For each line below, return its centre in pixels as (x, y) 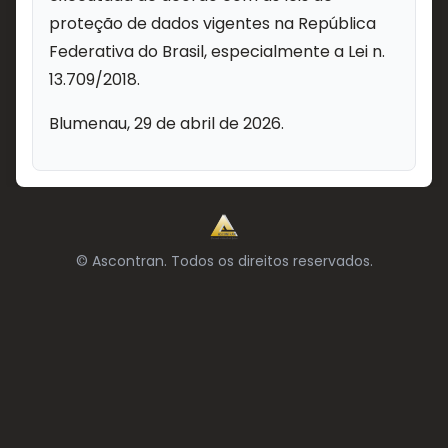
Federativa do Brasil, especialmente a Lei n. (217, 51)
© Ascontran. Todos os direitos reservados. (224, 261)
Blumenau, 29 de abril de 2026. (166, 123)
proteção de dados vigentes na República (212, 23)
